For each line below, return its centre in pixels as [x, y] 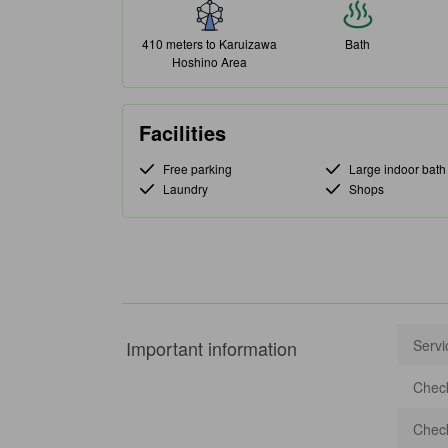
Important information [211, 347]
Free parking [197, 168]
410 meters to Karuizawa [209, 43]
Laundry [185, 188]
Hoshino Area [209, 61]
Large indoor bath [397, 168]
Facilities [182, 132]
